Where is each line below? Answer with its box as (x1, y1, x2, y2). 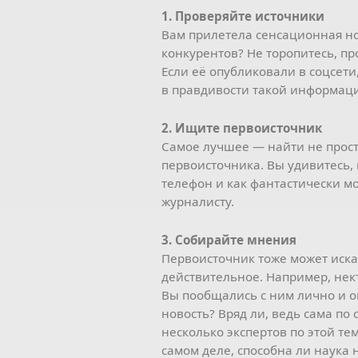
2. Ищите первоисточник (161, 120, 322, 136)
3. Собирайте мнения (161, 232, 296, 248)
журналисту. (161, 193, 234, 209)
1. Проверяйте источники (161, 8, 324, 24)
